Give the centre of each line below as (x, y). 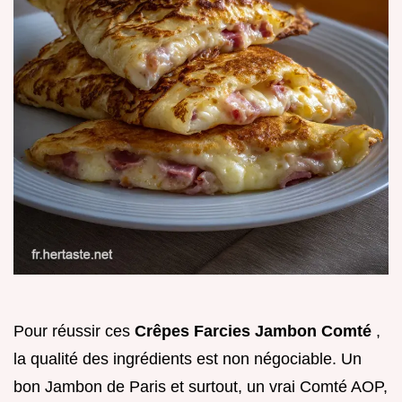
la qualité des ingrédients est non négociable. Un (188, 358)
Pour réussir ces (74, 331)
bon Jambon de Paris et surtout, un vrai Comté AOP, (201, 386)
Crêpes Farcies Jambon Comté (255, 331)
